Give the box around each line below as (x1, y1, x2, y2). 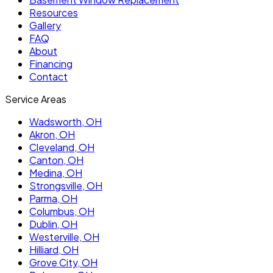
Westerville (29, 230, 79, 244)
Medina (29, 166, 62, 180)
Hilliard (29, 243, 58, 257)
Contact (29, 70, 68, 83)
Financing (29, 57, 73, 71)
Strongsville (29, 179, 82, 193)
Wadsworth (29, 115, 82, 129)
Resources (29, 6, 78, 19)
